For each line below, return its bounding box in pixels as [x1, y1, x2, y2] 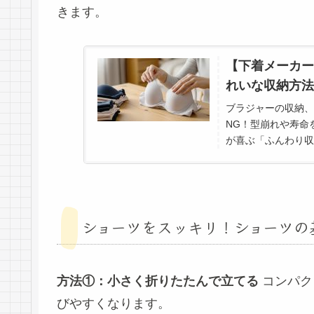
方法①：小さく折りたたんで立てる [57, 274, 259, 289]
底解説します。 [225, 151, 294, 163]
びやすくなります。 [57, 296, 170, 311]
